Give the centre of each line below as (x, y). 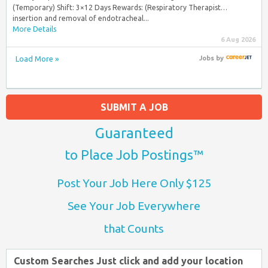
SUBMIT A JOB (134, 107)
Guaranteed (134, 133)
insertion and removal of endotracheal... (81, 18)
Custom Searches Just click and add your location (128, 261)
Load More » (37, 59)
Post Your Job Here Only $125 (134, 183)
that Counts (134, 228)
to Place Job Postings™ (134, 154)
